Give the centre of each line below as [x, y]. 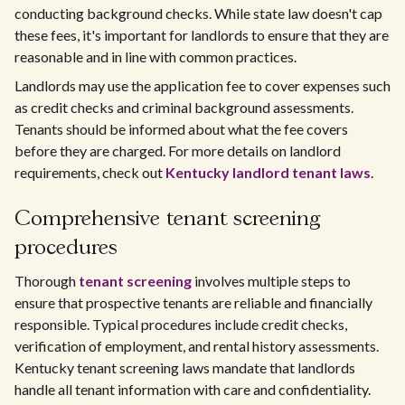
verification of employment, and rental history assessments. [197, 346]
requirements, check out [90, 172]
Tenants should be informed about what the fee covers [181, 129]
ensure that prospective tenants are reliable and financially [193, 302]
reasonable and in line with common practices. [155, 57]
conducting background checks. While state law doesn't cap [198, 13]
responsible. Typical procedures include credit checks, [181, 324]
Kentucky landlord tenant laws [268, 172]
